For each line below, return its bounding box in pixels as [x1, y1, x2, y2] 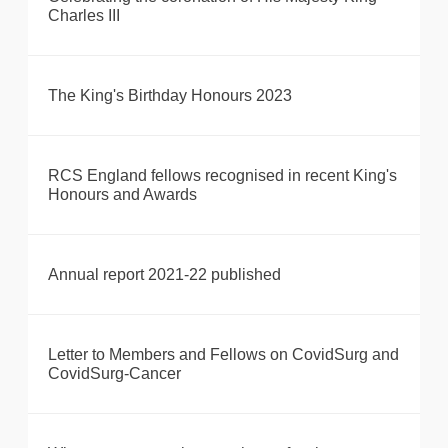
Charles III [48, 7, 120, 25]
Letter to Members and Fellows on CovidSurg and [48, 346, 399, 364]
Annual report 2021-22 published [48, 266, 281, 284]
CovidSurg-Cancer [48, 365, 181, 383]
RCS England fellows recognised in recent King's [48, 167, 397, 185]
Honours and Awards [48, 186, 197, 204]
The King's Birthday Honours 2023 [48, 87, 292, 105]
